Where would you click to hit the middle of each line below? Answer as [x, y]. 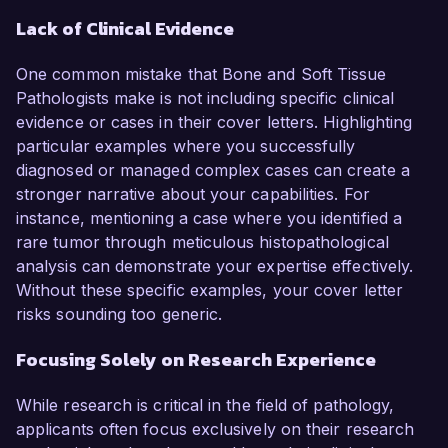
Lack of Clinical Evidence [125, 29]
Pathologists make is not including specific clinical [205, 98]
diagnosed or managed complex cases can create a [213, 170]
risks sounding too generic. [119, 314]
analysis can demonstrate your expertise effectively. [215, 266]
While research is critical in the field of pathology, [205, 405]
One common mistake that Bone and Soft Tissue [201, 74]
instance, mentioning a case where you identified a [209, 218]
